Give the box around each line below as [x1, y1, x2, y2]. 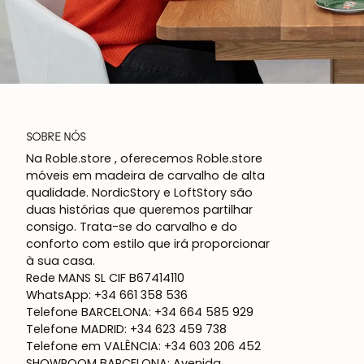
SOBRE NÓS [26, 129, 86, 145]
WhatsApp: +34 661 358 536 [26, 287, 188, 304]
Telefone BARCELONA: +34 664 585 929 [26, 304, 253, 321]
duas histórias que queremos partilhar [26, 201, 253, 219]
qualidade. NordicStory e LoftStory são [26, 184, 253, 201]
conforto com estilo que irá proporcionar [26, 236, 270, 253]
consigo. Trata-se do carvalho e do [26, 219, 237, 236]
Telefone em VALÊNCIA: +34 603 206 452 [26, 338, 261, 355]
